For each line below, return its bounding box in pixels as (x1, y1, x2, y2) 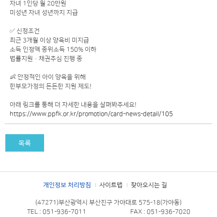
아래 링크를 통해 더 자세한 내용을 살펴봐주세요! (10, 101, 137, 108)
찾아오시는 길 (131, 182, 167, 188)
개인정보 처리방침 (43, 182, 91, 188)
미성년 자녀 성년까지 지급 (10, 9, 78, 16)
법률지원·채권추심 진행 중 (10, 55, 82, 62)
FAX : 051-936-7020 (130, 208, 190, 215)
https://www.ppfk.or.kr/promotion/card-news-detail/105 (10, 110, 173, 117)
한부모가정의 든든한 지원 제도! (10, 83, 92, 90)
